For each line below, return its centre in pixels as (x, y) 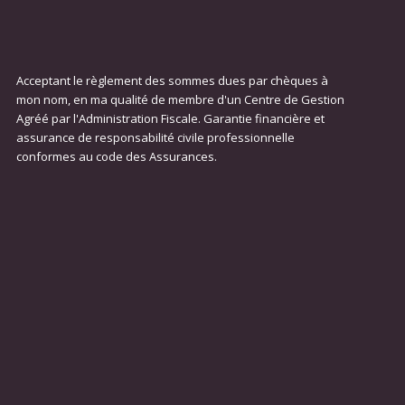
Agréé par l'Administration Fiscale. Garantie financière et (170, 119)
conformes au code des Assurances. (116, 157)
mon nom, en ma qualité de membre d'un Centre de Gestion (180, 100)
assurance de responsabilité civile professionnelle (155, 138)
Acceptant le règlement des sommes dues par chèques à (172, 81)
